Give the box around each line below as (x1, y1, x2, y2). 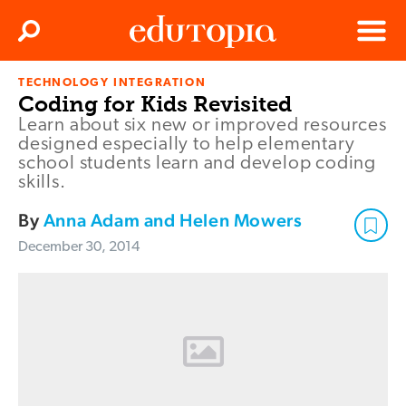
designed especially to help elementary (18, 135, 355, 155)
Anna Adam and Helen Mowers (43, 209, 303, 232)
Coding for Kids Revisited (18, 91, 292, 118)
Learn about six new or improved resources (18, 116, 387, 136)
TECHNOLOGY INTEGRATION (18, 77, 207, 90)
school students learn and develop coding (18, 154, 376, 174)
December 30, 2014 (18, 240, 140, 256)
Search (31, 30, 65, 43)
